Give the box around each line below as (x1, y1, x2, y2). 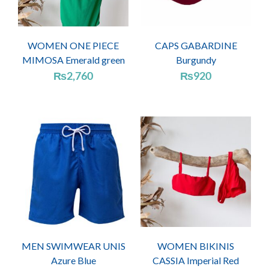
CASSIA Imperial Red (153, 255, 239, 267)
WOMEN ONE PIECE (28, 39, 119, 51)
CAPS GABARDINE (154, 39, 237, 51)
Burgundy (175, 53, 216, 65)
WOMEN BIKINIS (157, 240, 234, 252)
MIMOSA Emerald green (22, 53, 125, 65)
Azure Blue (50, 255, 96, 267)
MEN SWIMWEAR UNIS (21, 240, 125, 252)
